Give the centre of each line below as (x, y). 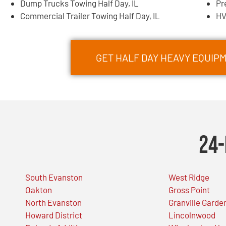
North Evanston (53, 202)
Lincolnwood (192, 215)
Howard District (54, 215)
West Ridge (189, 177)
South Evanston (54, 177)
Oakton (39, 189)
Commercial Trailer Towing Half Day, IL (90, 15)
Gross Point (189, 189)
